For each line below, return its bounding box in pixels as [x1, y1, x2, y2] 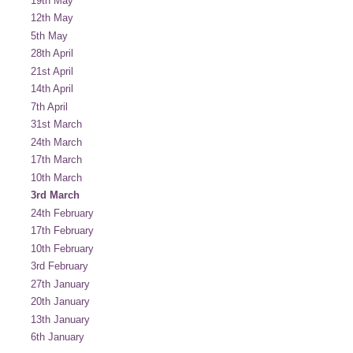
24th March [31, 136, 82, 148]
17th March [31, 154, 82, 165]
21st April [31, 65, 73, 77]
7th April [31, 100, 68, 113]
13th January [31, 313, 90, 325]
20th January [31, 295, 90, 307]
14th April [31, 83, 73, 95]
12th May [31, 12, 73, 24]
